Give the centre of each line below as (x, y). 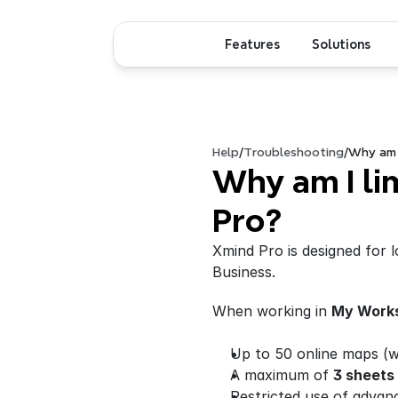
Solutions (341, 44)
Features (252, 44)
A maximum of (282, 375)
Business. (244, 272)
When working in (272, 311)
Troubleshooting (294, 152)
